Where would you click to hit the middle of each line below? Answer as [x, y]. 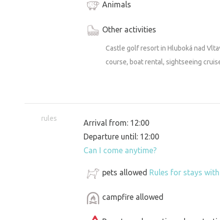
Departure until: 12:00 [121, 137]
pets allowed [126, 173]
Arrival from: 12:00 [116, 123]
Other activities [129, 29]
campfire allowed [133, 197]
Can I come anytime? [120, 151]
